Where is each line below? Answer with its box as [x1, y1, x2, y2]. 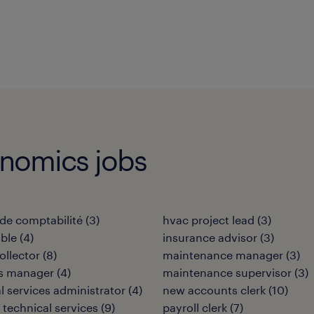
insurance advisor [163, 231, 257, 244]
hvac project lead [163, 213, 254, 226]
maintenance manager [163, 248, 283, 261]
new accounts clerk [163, 283, 266, 296]
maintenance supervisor [163, 266, 292, 279]
